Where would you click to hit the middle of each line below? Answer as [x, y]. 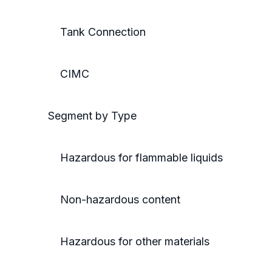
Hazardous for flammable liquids [135, 158]
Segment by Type [92, 116]
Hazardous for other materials [129, 242]
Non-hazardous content [114, 200]
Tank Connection [97, 32]
